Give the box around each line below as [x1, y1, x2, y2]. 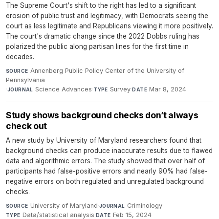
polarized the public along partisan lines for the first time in [6, 43, 189, 51]
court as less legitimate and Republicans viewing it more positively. [6, 22, 213, 30]
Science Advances [35, 86, 92, 93]
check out [6, 121, 47, 131]
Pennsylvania [6, 76, 45, 84]
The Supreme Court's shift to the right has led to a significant [6, 1, 196, 10]
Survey [110, 86, 131, 93]
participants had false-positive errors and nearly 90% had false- [6, 167, 208, 175]
